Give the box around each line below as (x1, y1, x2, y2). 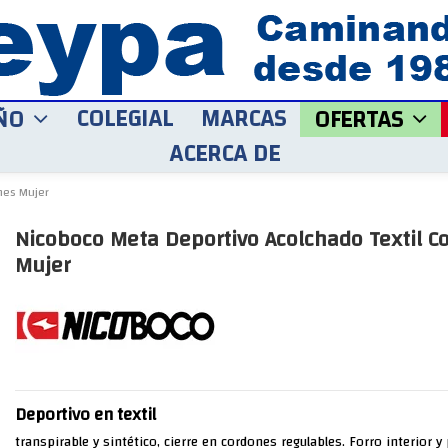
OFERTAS (314, 98, 409, 142)
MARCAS (201, 97, 286, 141)
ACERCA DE (168, 132, 280, 176)
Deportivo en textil (14, 399, 156, 432)
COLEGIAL (76, 97, 173, 141)
